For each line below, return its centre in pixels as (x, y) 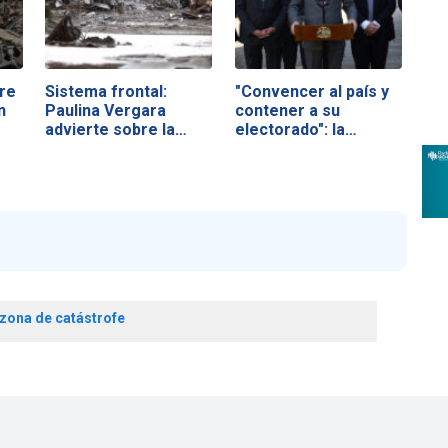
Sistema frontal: (106, 91)
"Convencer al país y (311, 91)
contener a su (287, 110)
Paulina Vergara (106, 110)
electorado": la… (295, 129)
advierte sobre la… (116, 129)
